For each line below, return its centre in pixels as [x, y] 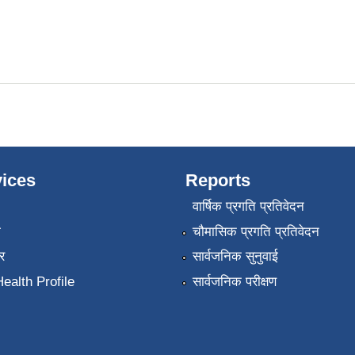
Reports [218, 180]
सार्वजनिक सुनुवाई [235, 257]
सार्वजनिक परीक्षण [234, 281]
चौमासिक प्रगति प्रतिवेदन [256, 231]
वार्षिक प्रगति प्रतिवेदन [248, 207]
